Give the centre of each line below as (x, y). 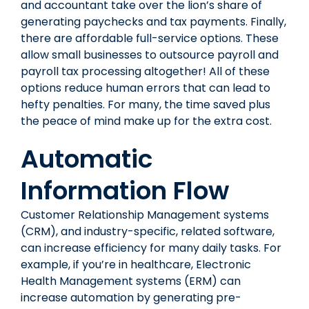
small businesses (97, 54)
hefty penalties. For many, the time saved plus (146, 104)
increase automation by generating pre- (131, 297)
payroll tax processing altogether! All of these (145, 71)
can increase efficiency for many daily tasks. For (151, 248)
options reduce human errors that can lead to (146, 88)
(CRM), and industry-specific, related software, (148, 231)
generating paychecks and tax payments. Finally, (153, 21)
